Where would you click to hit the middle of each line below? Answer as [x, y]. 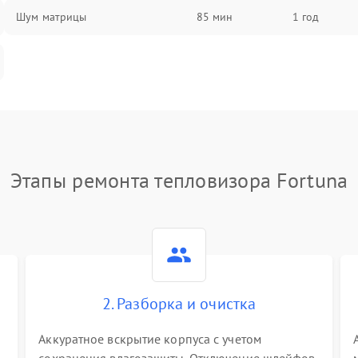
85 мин [215, 17]
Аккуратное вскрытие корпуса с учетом [150, 339]
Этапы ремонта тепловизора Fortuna [179, 180]
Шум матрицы [52, 17]
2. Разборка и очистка [179, 304]
